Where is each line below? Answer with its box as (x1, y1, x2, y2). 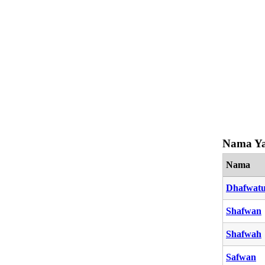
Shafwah (226, 228, 261, 239)
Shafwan (226, 205, 261, 216)
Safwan (226, 251, 256, 262)
